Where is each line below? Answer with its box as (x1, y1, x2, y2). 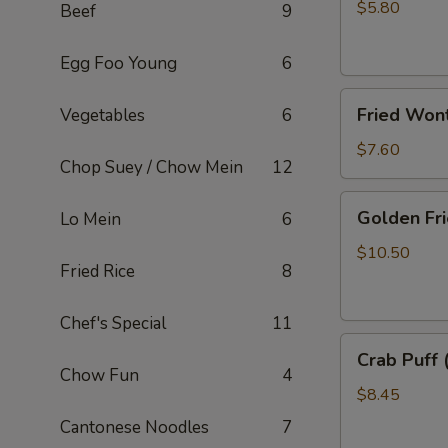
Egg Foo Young (60, 52, 177, 75)
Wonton (340, 113, 397, 135)
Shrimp (340, 240, 388, 262)
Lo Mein (60, 208, 121, 231)
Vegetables (60, 104, 145, 127)
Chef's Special (60, 312, 166, 335)
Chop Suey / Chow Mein (60, 156, 243, 179)
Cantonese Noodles (60, 416, 209, 439)
